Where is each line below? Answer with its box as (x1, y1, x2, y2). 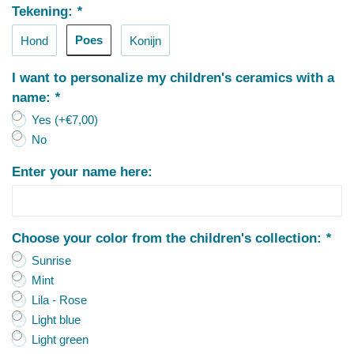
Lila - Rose (32, 293, 87, 307)
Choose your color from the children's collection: (12, 231, 326, 245)
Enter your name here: (12, 164, 153, 179)
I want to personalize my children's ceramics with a (12, 70, 334, 85)
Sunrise (32, 254, 71, 267)
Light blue (32, 313, 81, 326)
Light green (32, 333, 88, 346)
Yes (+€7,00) (32, 113, 98, 126)
